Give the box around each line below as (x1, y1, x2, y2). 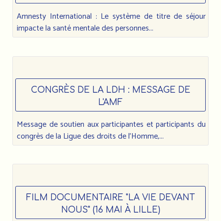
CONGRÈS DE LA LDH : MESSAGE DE (31, 85, 190, 95)
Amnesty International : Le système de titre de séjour (17, 10, 206, 24)
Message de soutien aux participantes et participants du (17, 117, 206, 131)
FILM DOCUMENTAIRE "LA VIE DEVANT (26, 193, 195, 203)
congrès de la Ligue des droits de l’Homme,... (17, 129, 164, 143)
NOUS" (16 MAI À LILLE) (61, 205, 160, 215)
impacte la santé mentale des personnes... (17, 22, 153, 36)
